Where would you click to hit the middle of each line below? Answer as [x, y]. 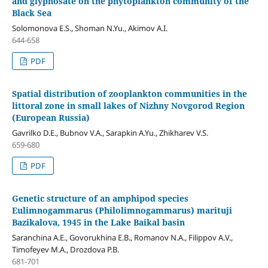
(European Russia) [51, 118]
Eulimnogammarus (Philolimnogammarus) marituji [122, 211]
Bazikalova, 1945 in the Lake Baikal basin [98, 223]
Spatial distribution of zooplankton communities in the [129, 94]
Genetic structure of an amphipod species [100, 199]
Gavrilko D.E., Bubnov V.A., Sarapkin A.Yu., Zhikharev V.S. [110, 133]
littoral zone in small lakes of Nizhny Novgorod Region [128, 106]
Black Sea [31, 13]
